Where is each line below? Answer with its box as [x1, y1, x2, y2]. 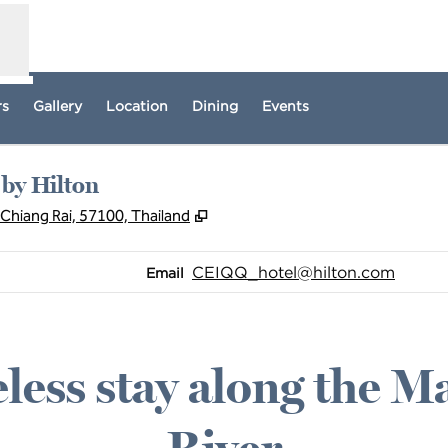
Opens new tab [214, 205, 320, 224]
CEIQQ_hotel [192, 262, 297, 282]
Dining [192, 97, 238, 115]
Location [106, 97, 168, 115]
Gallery [33, 97, 82, 115]
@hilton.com [297, 262, 395, 282]
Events [262, 97, 309, 115]
